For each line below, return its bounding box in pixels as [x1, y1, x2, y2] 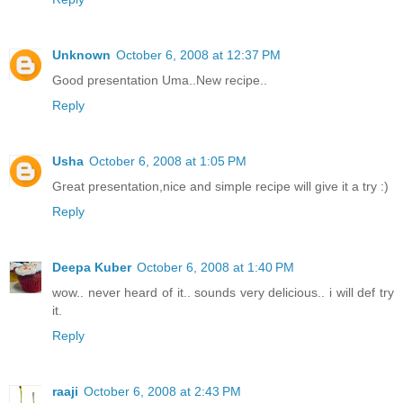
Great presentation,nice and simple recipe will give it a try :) [52, 179, 389, 194]
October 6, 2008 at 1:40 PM [137, 260, 294, 274]
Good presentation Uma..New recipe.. [52, 73, 267, 88]
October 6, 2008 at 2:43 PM [84, 383, 241, 399]
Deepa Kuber [52, 260, 131, 274]
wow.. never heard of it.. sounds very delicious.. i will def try [52, 285, 394, 300]
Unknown [52, 48, 111, 63]
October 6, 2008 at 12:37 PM [116, 48, 281, 63]
